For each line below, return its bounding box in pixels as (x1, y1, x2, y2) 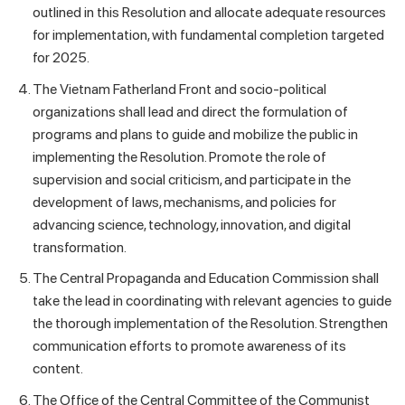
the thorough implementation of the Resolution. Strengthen (32, 315, 388, 333)
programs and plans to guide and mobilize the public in (32, 125, 358, 143)
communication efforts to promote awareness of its (32, 337, 346, 355)
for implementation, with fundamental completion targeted (32, 26, 384, 44)
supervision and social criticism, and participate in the (32, 170, 351, 188)
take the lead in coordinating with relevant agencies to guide (32, 292, 391, 310)
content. (32, 360, 83, 378)
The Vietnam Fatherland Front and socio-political (32, 80, 326, 98)
